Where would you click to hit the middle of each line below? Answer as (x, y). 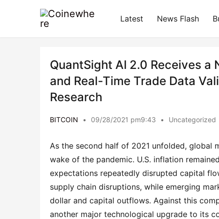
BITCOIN (64, 120)
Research (76, 97)
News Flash (178, 19)
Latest (132, 19)
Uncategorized (192, 120)
